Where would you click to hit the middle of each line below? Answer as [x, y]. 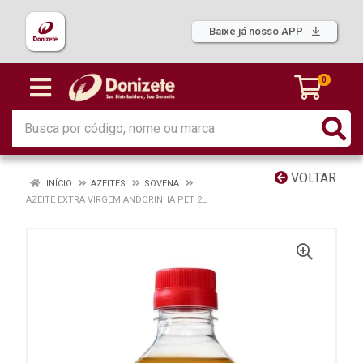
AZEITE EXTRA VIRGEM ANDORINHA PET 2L [116, 200]
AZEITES [108, 184]
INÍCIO [58, 184]
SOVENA [162, 184]
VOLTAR [312, 178]
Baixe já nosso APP [257, 31]
